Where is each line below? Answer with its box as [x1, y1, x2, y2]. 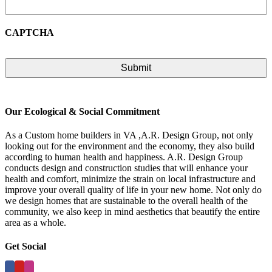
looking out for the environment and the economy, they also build [5, 141, 254, 152]
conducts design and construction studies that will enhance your [5, 163, 248, 174]
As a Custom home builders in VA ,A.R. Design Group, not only [5, 130, 253, 141]
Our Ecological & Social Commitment [5, 106, 160, 117]
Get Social [5, 241, 46, 252]
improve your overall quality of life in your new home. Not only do [5, 185, 262, 195]
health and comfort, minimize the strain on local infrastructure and [5, 174, 256, 185]
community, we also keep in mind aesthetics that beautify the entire [5, 206, 260, 217]
